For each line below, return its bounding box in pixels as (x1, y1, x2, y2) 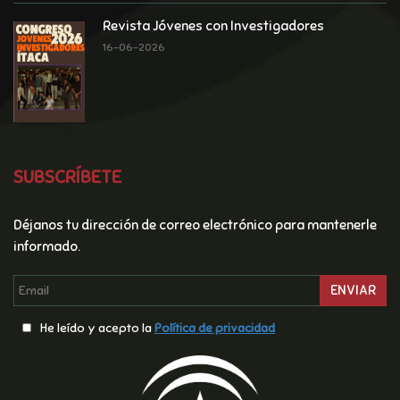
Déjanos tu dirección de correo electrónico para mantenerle (13, 216, 377, 233)
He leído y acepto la (40, 320, 154, 336)
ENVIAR (330, 281, 376, 298)
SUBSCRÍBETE (13, 165, 121, 188)
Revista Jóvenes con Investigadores (103, 17, 324, 34)
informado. (13, 237, 80, 254)
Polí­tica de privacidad (154, 320, 275, 336)
